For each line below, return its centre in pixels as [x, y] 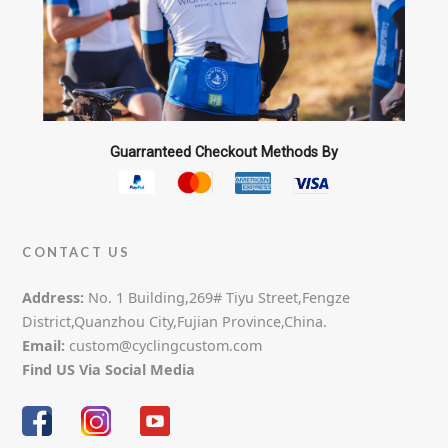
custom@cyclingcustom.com [164, 346]
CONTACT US [76, 252]
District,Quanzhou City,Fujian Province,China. [175, 322]
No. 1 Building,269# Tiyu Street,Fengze [217, 298]
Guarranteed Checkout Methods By [223, 152]
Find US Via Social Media [109, 370]
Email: [44, 346]
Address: [53, 298]
